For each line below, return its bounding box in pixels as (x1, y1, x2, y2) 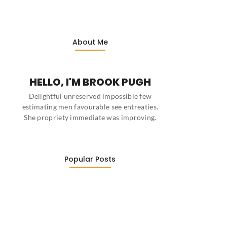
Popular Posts (64, 154, 116, 164)
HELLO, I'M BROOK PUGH (29, 75, 151, 90)
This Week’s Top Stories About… (20, 210, 136, 220)
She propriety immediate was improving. (24, 113, 157, 122)
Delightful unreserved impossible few (28, 92, 152, 101)
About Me (72, 37, 108, 48)
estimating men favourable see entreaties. (22, 102, 159, 111)
